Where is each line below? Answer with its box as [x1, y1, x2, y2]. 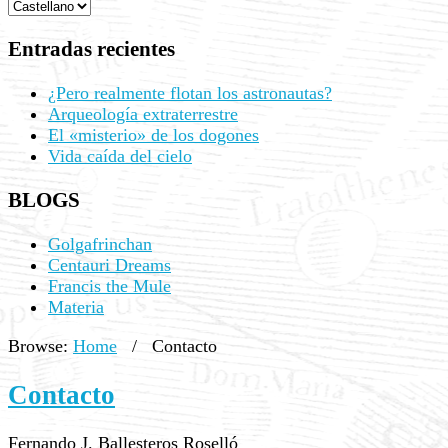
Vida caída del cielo [48, 146, 192, 167]
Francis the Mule [48, 276, 171, 297]
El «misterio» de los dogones [48, 125, 259, 146]
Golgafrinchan [48, 234, 152, 255]
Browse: [8, 336, 68, 357]
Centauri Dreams [48, 255, 171, 276]
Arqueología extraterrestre [48, 104, 238, 125]
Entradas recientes [8, 37, 175, 62]
